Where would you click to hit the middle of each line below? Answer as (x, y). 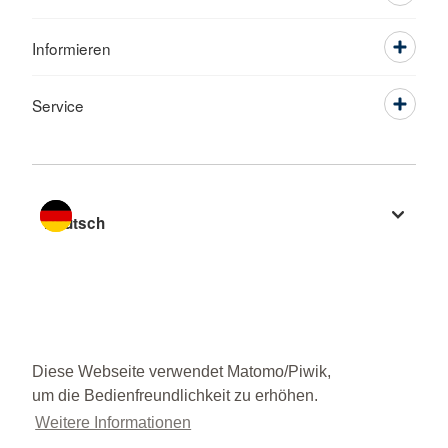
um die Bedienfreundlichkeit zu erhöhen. (175, 396)
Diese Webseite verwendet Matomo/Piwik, (181, 372)
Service (58, 104)
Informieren (71, 47)
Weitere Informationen (113, 423)
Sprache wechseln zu (106, 198)
